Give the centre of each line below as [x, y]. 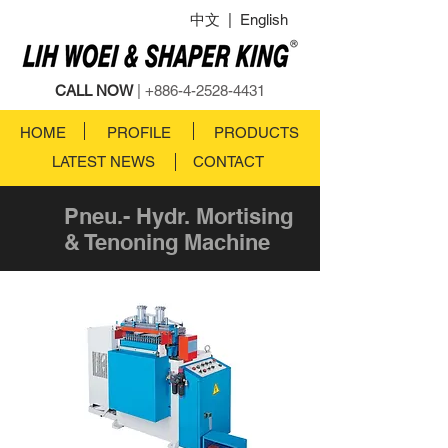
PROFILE [138, 132]
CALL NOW [94, 90]
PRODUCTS [256, 132]
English [264, 19]
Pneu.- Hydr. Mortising [178, 216]
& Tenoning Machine [167, 242]
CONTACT [228, 161]
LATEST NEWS [103, 161]
